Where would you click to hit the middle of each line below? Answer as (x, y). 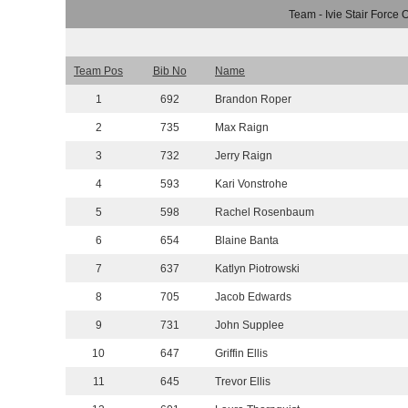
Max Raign (242, 128)
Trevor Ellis (243, 382)
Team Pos (98, 71)
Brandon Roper (253, 100)
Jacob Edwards (253, 297)
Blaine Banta (247, 241)
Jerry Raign (244, 156)
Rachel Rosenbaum (265, 213)
